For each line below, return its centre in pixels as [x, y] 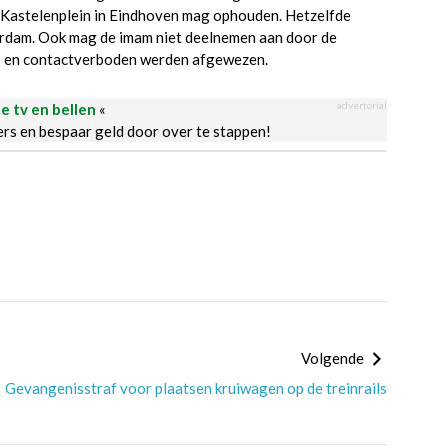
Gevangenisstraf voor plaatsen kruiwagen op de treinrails [195, 388]
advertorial [361, 105]
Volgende [333, 358]
